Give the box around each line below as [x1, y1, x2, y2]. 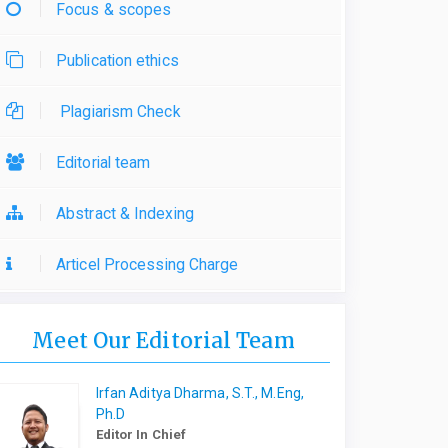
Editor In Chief [95, 427, 187, 442]
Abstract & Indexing [56, 204, 194, 223]
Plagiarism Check [56, 102, 181, 121]
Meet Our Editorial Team [32, 327, 295, 354]
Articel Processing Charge [56, 255, 239, 274]
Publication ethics [56, 51, 179, 70]
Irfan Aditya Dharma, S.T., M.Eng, [95, 385, 304, 401]
